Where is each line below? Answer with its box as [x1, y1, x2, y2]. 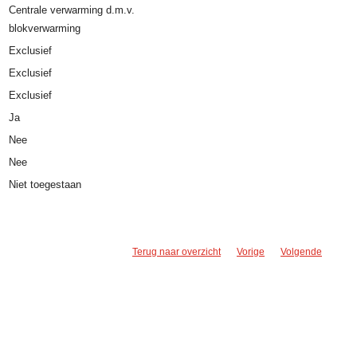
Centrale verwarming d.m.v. [9, 4, 135, 17]
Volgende [280, 246, 322, 258]
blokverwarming [9, 22, 81, 35]
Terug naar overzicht [132, 246, 221, 258]
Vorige [237, 246, 265, 258]
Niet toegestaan [9, 178, 82, 191]
